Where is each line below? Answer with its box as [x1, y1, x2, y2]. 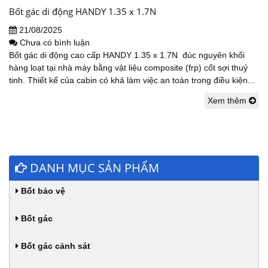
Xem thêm [208, 95, 249, 105]
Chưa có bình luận [20, 37, 90, 47]
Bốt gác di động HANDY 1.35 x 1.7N [9, 5, 156, 17]
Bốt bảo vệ [19, 185, 65, 196]
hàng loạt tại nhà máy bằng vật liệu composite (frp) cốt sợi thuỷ [9, 62, 248, 72]
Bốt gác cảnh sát [19, 240, 90, 251]
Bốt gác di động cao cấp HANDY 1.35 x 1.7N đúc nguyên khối [9, 50, 245, 60]
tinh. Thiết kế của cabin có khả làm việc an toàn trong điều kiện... [9, 75, 255, 85]
